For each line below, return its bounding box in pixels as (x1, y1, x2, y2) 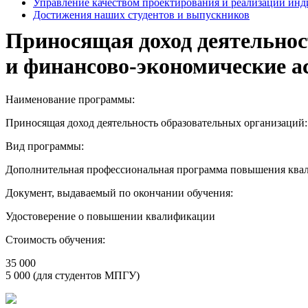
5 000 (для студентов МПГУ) (5, 269, 140, 282)
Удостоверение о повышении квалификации (5, 210, 215, 223)
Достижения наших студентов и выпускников (33, 9, 250, 21)
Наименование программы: (5, 93, 135, 106)
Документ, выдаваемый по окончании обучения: (5, 187, 233, 199)
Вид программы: (5, 140, 84, 153)
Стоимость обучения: (5, 234, 105, 246)
